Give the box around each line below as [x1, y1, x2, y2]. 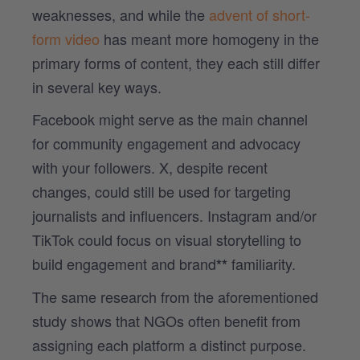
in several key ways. [32, 76, 162, 97]
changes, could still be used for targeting [32, 180, 291, 202]
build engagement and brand [32, 252, 216, 274]
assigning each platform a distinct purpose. [32, 333, 306, 355]
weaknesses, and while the [32, 3, 209, 25]
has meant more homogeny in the [104, 27, 319, 49]
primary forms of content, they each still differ [32, 51, 320, 73]
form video [32, 27, 104, 49]
